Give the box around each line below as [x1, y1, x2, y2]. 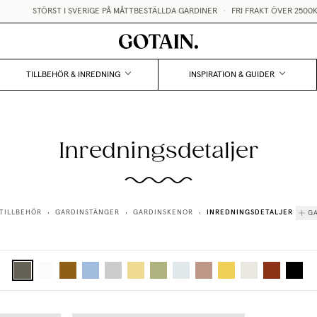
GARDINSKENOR [133, 209, 194, 216]
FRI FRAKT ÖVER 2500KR [219, 7, 311, 16]
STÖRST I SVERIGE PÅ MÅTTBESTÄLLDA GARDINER [20, 7, 205, 16]
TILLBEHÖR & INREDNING [25, 70, 120, 79]
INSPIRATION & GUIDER [188, 70, 275, 79]
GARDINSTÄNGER [55, 209, 120, 216]
